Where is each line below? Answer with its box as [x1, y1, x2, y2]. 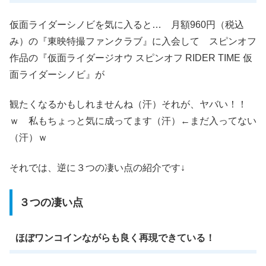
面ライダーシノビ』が [9, 69, 104, 80]
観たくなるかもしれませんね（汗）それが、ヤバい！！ [9, 99, 247, 110]
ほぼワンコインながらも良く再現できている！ [15, 233, 215, 243]
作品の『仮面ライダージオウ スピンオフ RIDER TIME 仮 [9, 52, 252, 63]
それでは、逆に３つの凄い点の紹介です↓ [9, 162, 185, 173]
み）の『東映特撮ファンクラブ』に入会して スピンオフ [9, 36, 256, 46]
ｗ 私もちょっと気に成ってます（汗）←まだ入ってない [9, 116, 256, 126]
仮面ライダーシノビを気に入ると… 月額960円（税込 [9, 19, 244, 30]
